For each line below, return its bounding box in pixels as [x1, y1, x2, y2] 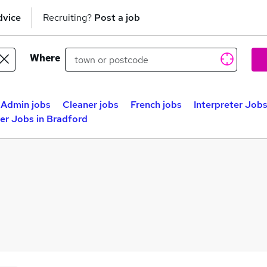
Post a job [94, 11, 140, 24]
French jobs [131, 98, 182, 111]
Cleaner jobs [63, 98, 119, 111]
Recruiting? [43, 11, 94, 24]
